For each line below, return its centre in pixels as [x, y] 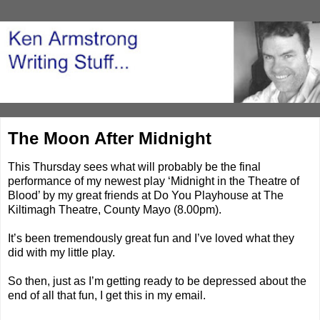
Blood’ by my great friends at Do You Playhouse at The [146, 196]
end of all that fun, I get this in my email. [107, 296]
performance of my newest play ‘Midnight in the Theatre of [154, 181]
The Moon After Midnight [110, 139]
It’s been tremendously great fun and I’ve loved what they [151, 239]
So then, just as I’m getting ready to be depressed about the [157, 281]
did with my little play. [61, 253]
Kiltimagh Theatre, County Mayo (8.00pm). [115, 210]
